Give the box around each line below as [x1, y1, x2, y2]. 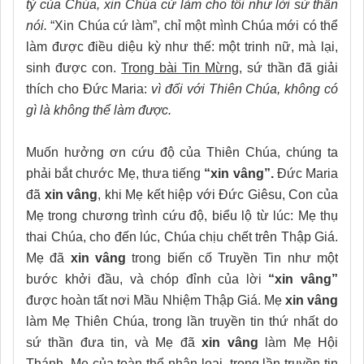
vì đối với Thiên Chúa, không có [151, 81, 339, 96]
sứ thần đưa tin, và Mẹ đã [26, 335, 202, 349]
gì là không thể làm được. [26, 102, 171, 117]
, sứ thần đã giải [239, 60, 338, 75]
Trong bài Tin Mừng [121, 60, 239, 75]
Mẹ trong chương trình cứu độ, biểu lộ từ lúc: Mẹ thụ [26, 208, 338, 223]
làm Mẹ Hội [258, 335, 339, 349]
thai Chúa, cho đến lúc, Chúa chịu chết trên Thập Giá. [26, 229, 338, 244]
